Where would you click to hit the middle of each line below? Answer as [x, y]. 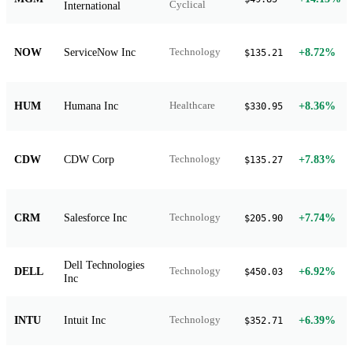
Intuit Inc [85, 320]
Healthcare [192, 105]
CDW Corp [89, 159]
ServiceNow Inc [100, 52]
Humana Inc [91, 105]
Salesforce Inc [95, 217]
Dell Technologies [104, 264]
